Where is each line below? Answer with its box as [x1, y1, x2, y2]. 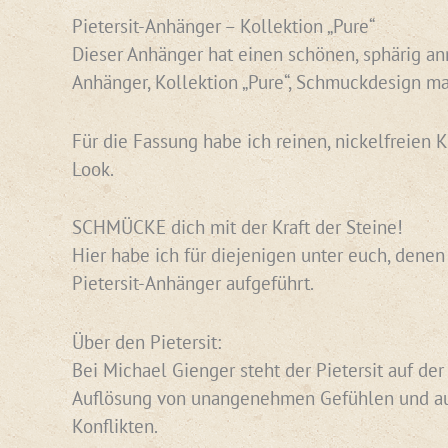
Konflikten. [72, 413, 158, 438]
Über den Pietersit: [72, 329, 221, 354]
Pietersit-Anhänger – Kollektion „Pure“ [72, 14, 375, 39]
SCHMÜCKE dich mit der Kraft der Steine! [72, 215, 403, 240]
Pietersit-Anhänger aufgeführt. [72, 271, 314, 296]
